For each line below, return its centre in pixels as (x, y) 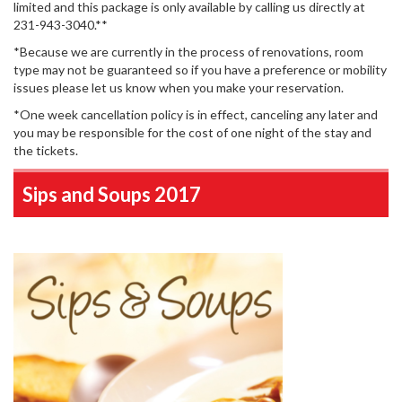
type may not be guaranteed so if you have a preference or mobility (200, 70)
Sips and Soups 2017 (112, 194)
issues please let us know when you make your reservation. (179, 87)
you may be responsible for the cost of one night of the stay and (192, 132)
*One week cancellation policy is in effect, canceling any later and (196, 114)
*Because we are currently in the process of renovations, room (188, 52)
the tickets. (46, 150)
